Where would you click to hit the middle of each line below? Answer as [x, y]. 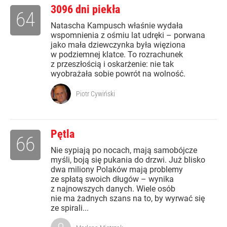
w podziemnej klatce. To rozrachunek [117, 55]
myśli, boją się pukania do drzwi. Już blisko [128, 160]
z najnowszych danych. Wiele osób [113, 189]
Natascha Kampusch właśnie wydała [117, 26]
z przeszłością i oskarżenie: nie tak [112, 64]
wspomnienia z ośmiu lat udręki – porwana [128, 35]
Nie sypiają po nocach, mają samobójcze [124, 150]
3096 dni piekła [85, 10]
